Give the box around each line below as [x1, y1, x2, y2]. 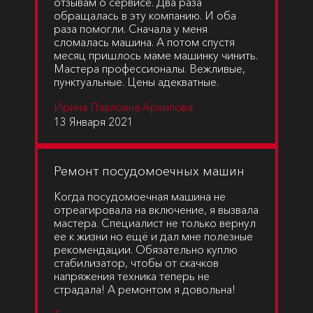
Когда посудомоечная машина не [54, 189, 226, 203]
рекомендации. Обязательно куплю [54, 242, 238, 256]
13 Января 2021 [54, 115, 133, 129]
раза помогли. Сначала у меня [54, 22, 208, 36]
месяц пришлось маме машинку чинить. [54, 48, 258, 62]
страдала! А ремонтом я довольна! [54, 282, 235, 296]
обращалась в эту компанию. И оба [54, 8, 236, 22]
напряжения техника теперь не [54, 269, 210, 283]
